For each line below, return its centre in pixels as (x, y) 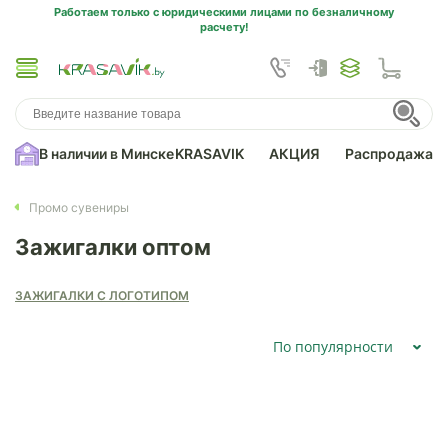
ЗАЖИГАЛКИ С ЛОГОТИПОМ (106, 295)
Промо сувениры (79, 207)
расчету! (224, 27)
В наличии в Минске (106, 153)
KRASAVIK (209, 153)
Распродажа (389, 153)
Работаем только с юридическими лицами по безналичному (224, 12)
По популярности (333, 346)
